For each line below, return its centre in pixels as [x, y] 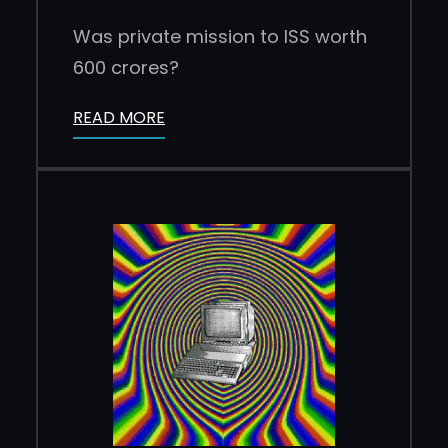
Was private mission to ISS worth [220, 36]
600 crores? [126, 67]
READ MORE [119, 117]
